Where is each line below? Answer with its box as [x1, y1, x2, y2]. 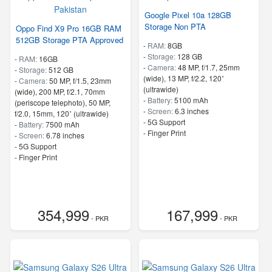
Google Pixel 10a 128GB [144, 8, 231, 21]
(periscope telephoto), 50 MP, [15, 97, 110, 107]
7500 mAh [46, 118, 80, 129]
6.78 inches [46, 129, 84, 140]
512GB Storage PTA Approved [16, 33, 123, 46]
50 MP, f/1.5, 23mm [49, 75, 111, 86]
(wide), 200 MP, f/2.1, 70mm [15, 86, 105, 97]
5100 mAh [174, 94, 208, 105]
